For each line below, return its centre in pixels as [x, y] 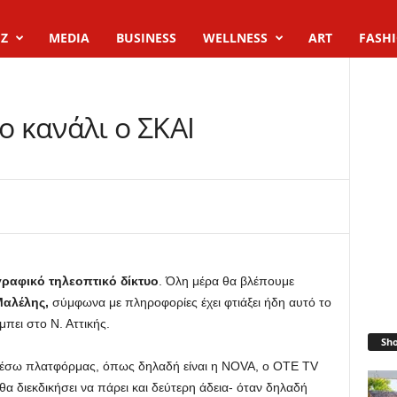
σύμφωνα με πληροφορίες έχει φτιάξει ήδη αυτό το [191, 302]
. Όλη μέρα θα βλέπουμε [226, 281]
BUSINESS [146, 38]
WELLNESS [235, 38]
